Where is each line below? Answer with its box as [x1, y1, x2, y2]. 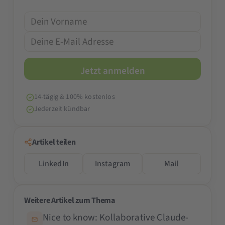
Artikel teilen [32, 137, 76, 148]
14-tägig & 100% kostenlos [34, 92, 115, 102]
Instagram [94, 158, 131, 170]
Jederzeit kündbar [34, 104, 90, 115]
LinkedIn [38, 158, 69, 170]
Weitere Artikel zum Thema [24, 195, 115, 206]
